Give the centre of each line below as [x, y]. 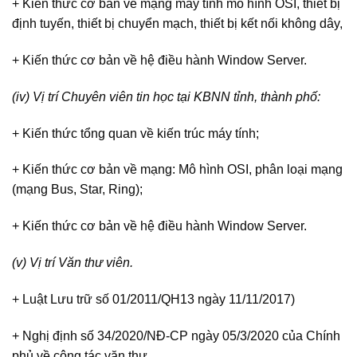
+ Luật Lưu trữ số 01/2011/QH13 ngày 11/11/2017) [153, 299]
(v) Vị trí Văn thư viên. [73, 263]
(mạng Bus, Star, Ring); [77, 190]
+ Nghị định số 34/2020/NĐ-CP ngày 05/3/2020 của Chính [176, 335]
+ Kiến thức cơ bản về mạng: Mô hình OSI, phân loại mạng [177, 170]
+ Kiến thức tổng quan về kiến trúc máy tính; [135, 133]
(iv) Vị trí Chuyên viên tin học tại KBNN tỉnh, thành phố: [166, 96]
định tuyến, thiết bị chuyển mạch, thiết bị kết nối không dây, [177, 24]
